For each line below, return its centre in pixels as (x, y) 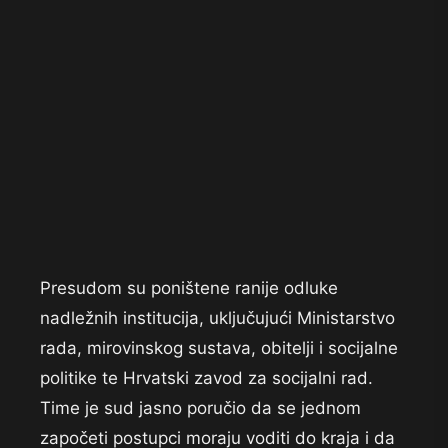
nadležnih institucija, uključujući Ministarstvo (217, 318)
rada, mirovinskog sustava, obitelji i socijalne (219, 348)
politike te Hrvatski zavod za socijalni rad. (206, 378)
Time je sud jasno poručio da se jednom (200, 408)
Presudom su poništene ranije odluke (189, 288)
